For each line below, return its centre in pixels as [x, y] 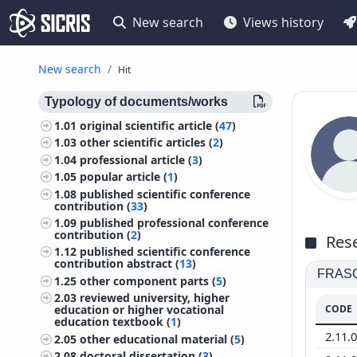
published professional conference [175, 222]
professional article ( [136, 159]
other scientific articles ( [147, 143]
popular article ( [124, 177]
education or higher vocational [139, 310]
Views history [283, 22]
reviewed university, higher [155, 298]
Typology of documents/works [136, 102]
